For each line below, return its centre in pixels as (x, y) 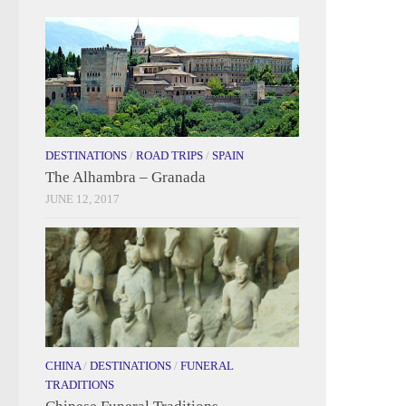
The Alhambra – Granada (126, 177)
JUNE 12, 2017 (82, 198)
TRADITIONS (80, 384)
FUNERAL (207, 365)
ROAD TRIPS (169, 155)
